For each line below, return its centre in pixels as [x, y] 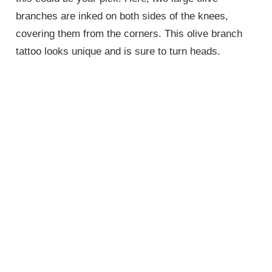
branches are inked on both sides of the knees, [122, 16]
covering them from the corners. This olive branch [129, 34]
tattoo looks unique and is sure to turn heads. [118, 52]
